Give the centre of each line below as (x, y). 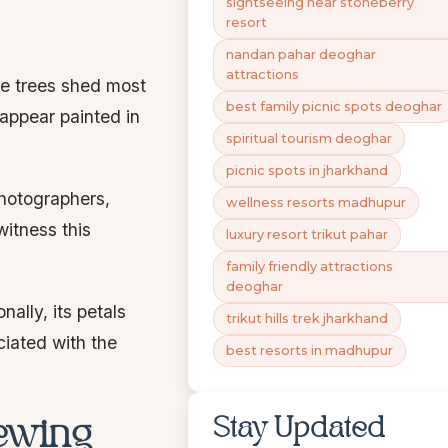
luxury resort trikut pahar (307, 234)
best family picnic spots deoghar (334, 106)
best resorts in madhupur (309, 350)
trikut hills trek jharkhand (307, 318)
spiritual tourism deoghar (309, 138)
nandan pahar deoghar (301, 54)
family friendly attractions (309, 266)
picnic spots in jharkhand (307, 170)
